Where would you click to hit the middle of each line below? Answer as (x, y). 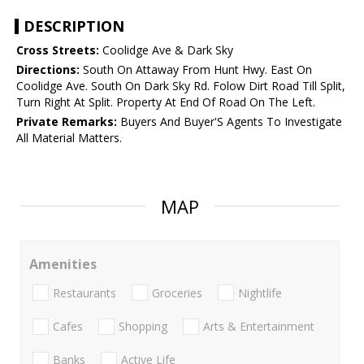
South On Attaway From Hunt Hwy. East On (196, 70)
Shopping (143, 326)
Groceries (177, 292)
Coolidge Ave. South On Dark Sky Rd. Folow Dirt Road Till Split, (181, 86)
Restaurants (84, 292)
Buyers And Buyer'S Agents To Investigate (230, 122)
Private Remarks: (67, 122)
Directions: (48, 70)
